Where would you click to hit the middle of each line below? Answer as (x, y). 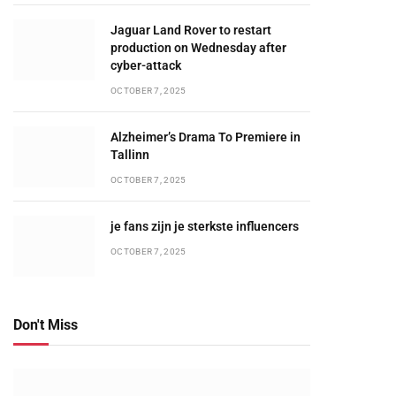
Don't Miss (46, 325)
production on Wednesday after (198, 48)
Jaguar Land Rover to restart (191, 30)
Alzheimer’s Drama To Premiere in (206, 137)
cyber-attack (146, 65)
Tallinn (130, 155)
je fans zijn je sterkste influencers (205, 226)
